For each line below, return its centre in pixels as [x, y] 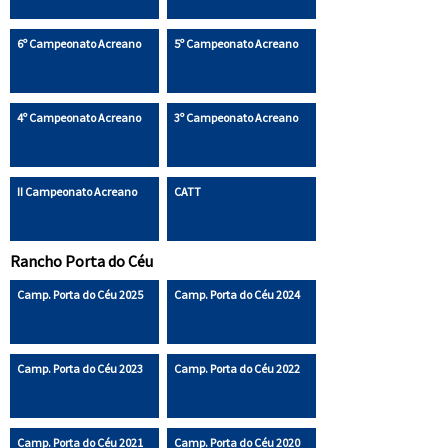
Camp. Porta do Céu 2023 [79, 368]
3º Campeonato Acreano [235, 118]
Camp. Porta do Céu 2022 [236, 368]
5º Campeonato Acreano [235, 44]
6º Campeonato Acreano [78, 44]
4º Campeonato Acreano [78, 118]
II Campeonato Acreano [76, 192]
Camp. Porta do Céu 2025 [79, 294]
